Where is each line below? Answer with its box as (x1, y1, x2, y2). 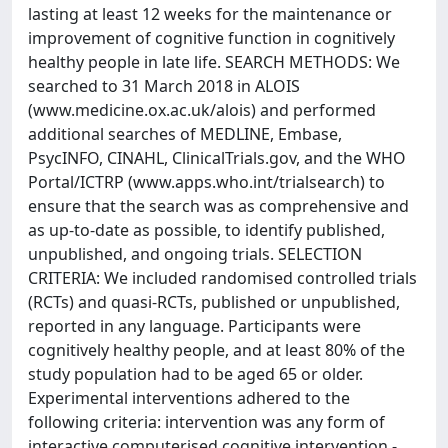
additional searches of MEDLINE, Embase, (28, 123, 342, 145)
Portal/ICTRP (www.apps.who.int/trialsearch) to (28, 171, 385, 193)
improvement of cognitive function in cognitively (28, 27, 395, 49)
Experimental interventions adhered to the (28, 387, 350, 409)
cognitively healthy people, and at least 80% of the (28, 339, 405, 361)
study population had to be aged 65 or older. (28, 363, 363, 385)
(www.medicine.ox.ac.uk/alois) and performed (28, 99, 376, 121)
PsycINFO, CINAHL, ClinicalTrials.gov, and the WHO (28, 147, 406, 169)
